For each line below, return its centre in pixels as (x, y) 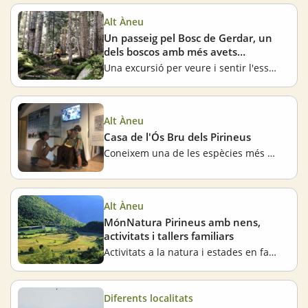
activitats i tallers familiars (169, 236)
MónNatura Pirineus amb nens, (182, 222)
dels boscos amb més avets (170, 52)
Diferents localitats (148, 298)
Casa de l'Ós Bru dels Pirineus (177, 137)
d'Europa (126, 66)
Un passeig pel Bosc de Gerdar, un (188, 38)
